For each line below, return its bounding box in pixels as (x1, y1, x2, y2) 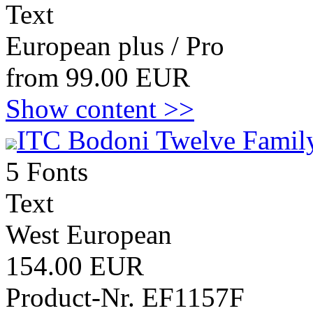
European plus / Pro (6, 31, 224, 61)
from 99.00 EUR (6, 62, 190, 92)
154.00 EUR (6, 251, 144, 281)
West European (6, 219, 172, 249)
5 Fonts (6, 156, 88, 187)
